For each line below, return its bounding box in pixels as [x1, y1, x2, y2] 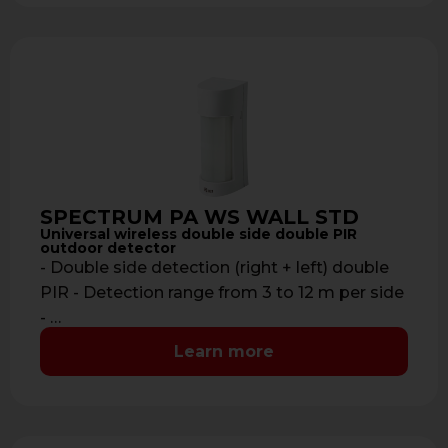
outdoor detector [40, 238, 176, 257]
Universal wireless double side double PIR [40, 224, 357, 243]
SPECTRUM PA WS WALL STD [40, 204, 359, 229]
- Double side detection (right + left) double [40, 257, 389, 277]
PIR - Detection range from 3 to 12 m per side [40, 282, 404, 302]
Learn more [174, 341, 274, 361]
